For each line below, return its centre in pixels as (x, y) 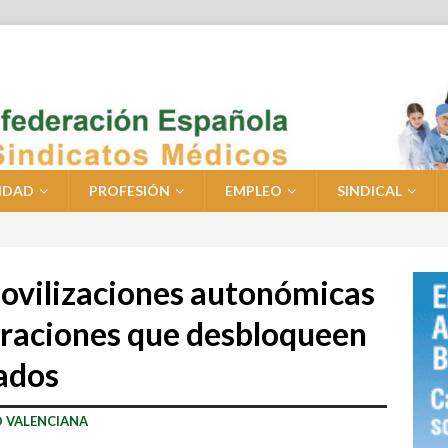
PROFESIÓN (129, 191)
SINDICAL (369, 191)
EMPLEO (253, 191)
